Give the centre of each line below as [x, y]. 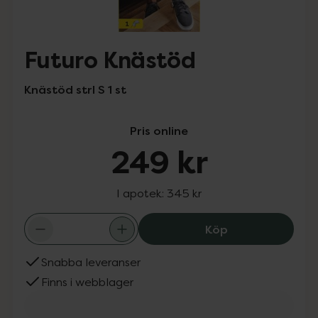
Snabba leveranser [91, 262]
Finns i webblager [87, 282]
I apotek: [142, 193]
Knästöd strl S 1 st [75, 89]
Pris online [159, 131]
